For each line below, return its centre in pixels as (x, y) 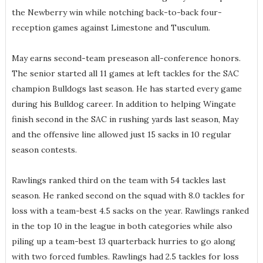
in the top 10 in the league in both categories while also (122, 226)
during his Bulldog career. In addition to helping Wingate (124, 104)
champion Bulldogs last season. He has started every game (127, 89)
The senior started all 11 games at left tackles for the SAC (125, 74)
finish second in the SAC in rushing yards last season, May (125, 119)
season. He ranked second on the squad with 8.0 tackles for (128, 196)
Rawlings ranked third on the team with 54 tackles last (119, 181)
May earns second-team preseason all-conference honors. (126, 58)
